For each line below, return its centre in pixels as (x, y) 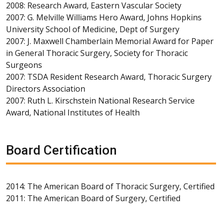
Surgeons (24, 65)
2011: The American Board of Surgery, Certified (93, 198)
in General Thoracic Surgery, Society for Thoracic (97, 53)
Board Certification (61, 150)
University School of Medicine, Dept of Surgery (93, 29)
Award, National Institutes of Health (73, 112)
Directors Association (46, 88)
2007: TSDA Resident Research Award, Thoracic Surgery (109, 77)
